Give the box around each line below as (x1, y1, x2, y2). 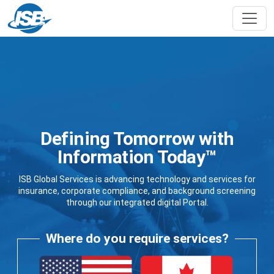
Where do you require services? (45, 231, 229, 246)
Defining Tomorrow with (40, 127, 234, 149)
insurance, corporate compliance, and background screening (18, 185, 256, 196)
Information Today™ (57, 146, 217, 168)
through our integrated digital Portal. (65, 197, 209, 207)
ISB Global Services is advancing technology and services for (18, 174, 256, 184)
